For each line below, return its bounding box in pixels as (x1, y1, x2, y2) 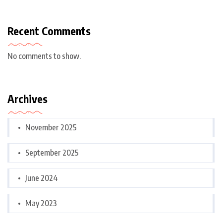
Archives (7, 92, 48, 106)
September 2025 (25, 148, 79, 158)
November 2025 (25, 122, 77, 133)
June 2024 (25, 173, 58, 183)
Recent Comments (7, 24, 91, 38)
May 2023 (25, 198, 57, 209)
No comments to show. (7, 51, 81, 61)
